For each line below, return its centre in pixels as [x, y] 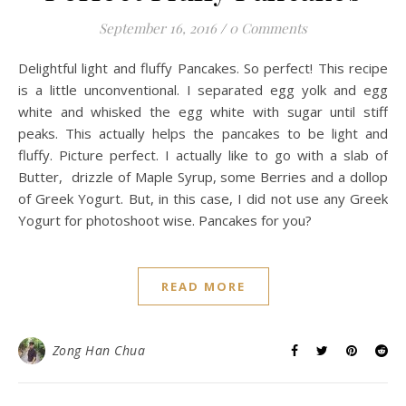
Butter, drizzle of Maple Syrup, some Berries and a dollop [203, 177]
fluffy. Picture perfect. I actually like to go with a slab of [203, 155]
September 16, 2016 [158, 29]
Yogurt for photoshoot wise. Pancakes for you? [169, 221]
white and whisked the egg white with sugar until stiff [203, 112]
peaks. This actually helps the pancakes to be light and [203, 134]
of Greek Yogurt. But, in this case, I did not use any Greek [203, 199]
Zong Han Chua [98, 351]
